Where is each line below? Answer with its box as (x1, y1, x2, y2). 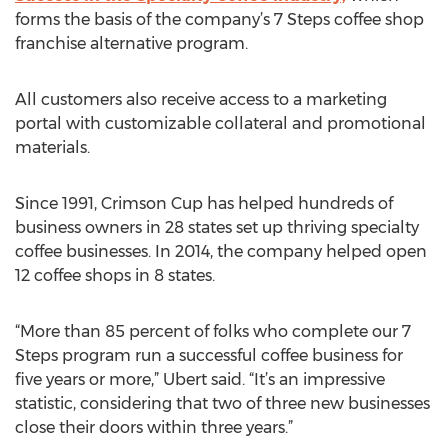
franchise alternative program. (15, 34, 248, 53)
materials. (15, 138, 90, 157)
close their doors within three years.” (15, 418, 293, 437)
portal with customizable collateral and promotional (15, 114, 426, 133)
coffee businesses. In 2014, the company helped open (15, 242, 427, 261)
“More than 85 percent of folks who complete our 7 (15, 322, 411, 341)
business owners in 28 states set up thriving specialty (15, 218, 419, 237)
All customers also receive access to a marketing (15, 90, 387, 109)
